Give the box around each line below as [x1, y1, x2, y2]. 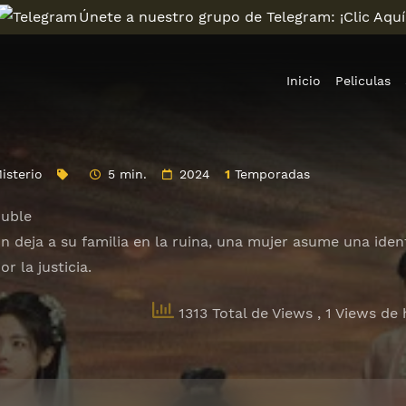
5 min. [108, 167, 148, 181]
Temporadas [229, 167, 310, 181]
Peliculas [335, 73, 391, 88]
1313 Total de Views [173, 304, 317, 322]
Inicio [286, 73, 321, 88]
